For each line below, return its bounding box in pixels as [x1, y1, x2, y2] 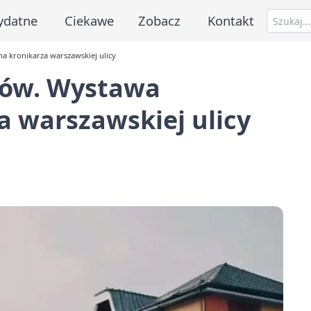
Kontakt [208, 11, 255, 29]
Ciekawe [64, 11, 114, 29]
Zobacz [138, 11, 181, 29]
